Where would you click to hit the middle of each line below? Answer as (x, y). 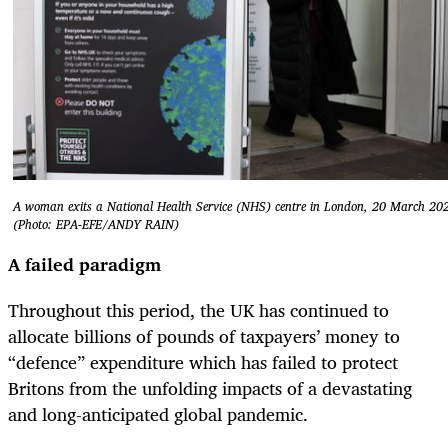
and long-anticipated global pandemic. (158, 413)
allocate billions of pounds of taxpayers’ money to (204, 335)
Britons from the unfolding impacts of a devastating (210, 387)
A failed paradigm (84, 263)
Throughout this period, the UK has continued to (198, 309)
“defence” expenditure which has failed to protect (203, 361)
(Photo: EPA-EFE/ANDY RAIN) (96, 225)
